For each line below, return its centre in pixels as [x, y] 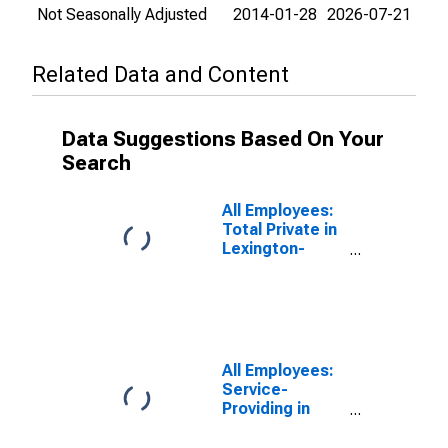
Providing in [266, 408]
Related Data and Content [160, 74]
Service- [255, 389]
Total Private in [279, 229]
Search [96, 163]
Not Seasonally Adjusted [122, 14]
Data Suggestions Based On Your [223, 139]
